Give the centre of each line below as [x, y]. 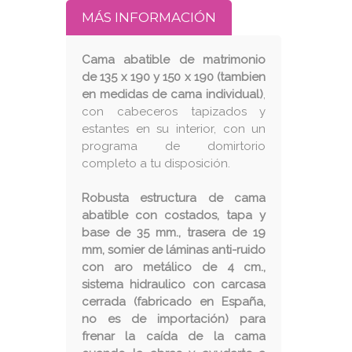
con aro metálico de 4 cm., [174, 267]
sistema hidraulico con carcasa [174, 284]
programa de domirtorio [174, 146]
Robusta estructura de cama [174, 198]
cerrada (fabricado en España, [174, 302]
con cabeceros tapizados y [174, 112]
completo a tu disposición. [156, 163]
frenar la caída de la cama [174, 336]
